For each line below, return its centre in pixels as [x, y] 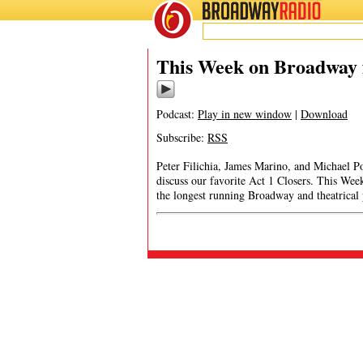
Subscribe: [182, 137]
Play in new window [245, 114]
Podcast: [177, 114]
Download [324, 114]
